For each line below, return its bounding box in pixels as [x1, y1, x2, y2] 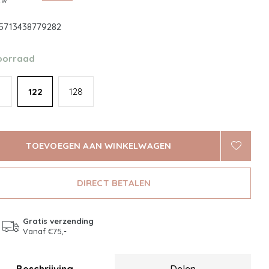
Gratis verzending [23, 216, 94, 226]
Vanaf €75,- [23, 226, 67, 236]
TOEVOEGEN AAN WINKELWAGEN [25, 140, 172, 151]
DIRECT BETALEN [76, 177, 151, 189]
